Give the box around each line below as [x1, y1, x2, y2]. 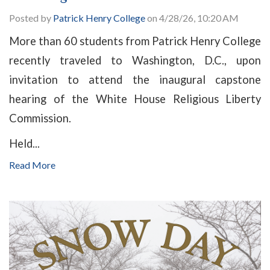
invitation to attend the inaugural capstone [9, 73, 261, 87]
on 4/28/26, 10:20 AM [145, 12, 239, 24]
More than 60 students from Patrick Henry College [9, 34, 261, 48]
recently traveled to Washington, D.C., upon [9, 54, 261, 67]
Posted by [9, 12, 53, 24]
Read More [9, 159, 55, 171]
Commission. [9, 111, 71, 125]
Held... [9, 137, 40, 151]
